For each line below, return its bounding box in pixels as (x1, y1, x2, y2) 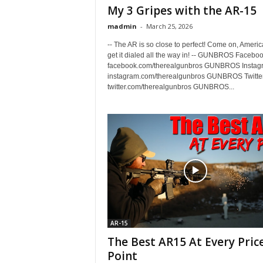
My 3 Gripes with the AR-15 (107, 3, 257, 18)
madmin (107, 22, 137, 31)
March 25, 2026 (146, 22, 193, 31)
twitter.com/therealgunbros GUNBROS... (107, 83, 234, 91)
